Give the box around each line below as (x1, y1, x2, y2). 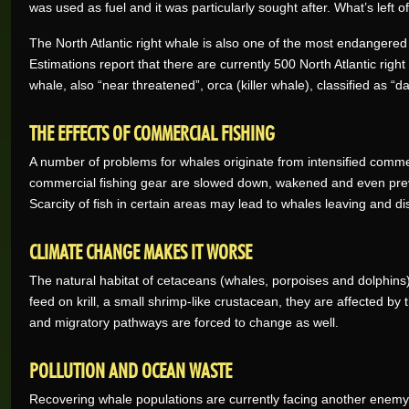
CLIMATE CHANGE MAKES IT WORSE (29, 244, 252, 255)
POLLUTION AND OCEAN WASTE (29, 362, 232, 373)
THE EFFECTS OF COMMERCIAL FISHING (29, 125, 275, 136)
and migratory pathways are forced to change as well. (29, 315, 339, 330)
